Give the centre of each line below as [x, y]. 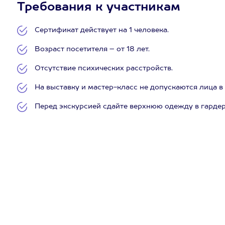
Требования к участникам [98, 8]
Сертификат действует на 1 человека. [101, 30]
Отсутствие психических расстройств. [103, 68]
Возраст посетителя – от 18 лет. [92, 49]
